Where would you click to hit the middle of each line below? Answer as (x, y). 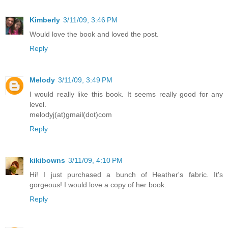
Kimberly (45, 20)
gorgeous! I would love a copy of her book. (98, 184)
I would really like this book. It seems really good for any (126, 94)
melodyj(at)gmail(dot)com (71, 114)
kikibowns (47, 160)
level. (38, 104)
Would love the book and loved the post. (94, 34)
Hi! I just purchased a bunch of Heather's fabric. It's (126, 174)
